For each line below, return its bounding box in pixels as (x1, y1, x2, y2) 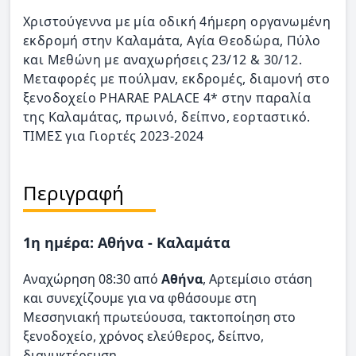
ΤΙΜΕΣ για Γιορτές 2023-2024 (23, 127, 204, 145)
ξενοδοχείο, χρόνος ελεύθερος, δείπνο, (23, 327, 264, 345)
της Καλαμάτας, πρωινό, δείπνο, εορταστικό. (23, 108, 311, 126)
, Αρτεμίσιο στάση (203, 270, 312, 288)
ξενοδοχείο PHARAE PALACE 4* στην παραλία (23, 89, 311, 106)
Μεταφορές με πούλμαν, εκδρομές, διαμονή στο (23, 70, 331, 87)
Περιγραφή (23, 180, 124, 206)
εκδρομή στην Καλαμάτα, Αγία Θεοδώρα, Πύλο (23, 32, 321, 49)
